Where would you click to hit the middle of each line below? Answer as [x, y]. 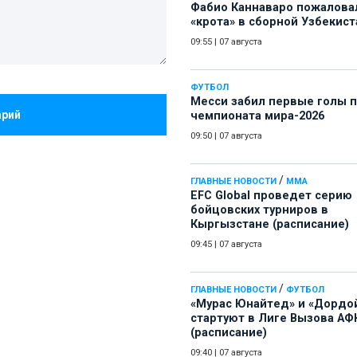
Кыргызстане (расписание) [270, 225]
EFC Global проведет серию [271, 196]
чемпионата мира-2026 [257, 116]
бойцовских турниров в [259, 210]
